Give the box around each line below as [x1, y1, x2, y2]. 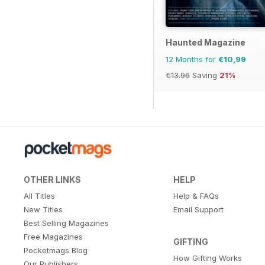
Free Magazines [24, 231, 83, 241]
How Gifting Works [173, 253, 242, 263]
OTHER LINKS [24, 174, 81, 185]
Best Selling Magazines [24, 218, 109, 228]
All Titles [24, 190, 55, 201]
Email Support [173, 204, 224, 214]
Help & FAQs [173, 190, 219, 201]
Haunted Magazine [166, 37, 245, 47]
